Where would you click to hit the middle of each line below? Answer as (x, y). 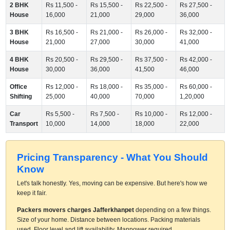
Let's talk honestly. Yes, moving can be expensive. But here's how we (112, 183)
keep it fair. (32, 193)
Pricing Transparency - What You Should (112, 157)
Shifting (21, 96)
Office (18, 87)
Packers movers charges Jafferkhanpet (75, 210)
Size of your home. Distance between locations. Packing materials (108, 219)
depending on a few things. (172, 210)
